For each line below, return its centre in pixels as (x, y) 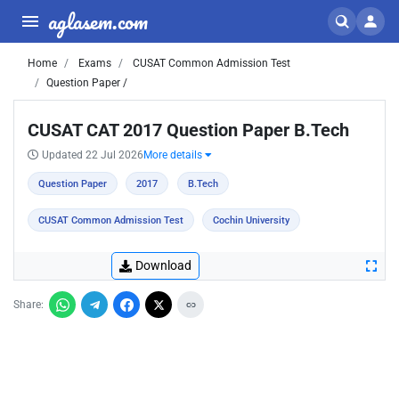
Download (163, 265)
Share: (28, 305)
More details (174, 155)
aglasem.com (98, 21)
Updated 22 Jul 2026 (93, 155)
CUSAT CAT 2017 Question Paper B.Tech (188, 130)
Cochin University (252, 220)
